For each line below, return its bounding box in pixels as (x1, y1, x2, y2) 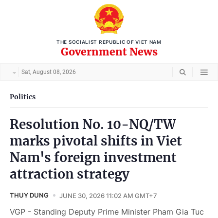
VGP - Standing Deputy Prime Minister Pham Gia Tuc (10, 207, 204, 217)
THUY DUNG (10, 191, 49, 199)
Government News (60, 45, 158, 58)
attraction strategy (10, 166, 129, 182)
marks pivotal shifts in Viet (10, 133, 182, 149)
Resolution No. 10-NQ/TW (10, 116, 176, 132)
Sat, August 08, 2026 (21, 69, 76, 75)
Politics (10, 92, 36, 101)
